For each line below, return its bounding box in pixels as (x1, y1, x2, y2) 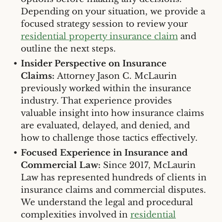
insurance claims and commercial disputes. (20, 184, 206, 195)
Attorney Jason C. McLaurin (54, 70, 177, 81)
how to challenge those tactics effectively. (20, 132, 198, 143)
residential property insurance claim (20, 31, 178, 42)
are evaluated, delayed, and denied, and (20, 120, 190, 131)
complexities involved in (20, 209, 130, 220)
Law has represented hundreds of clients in (20, 172, 207, 183)
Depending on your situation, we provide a (20, 6, 205, 17)
